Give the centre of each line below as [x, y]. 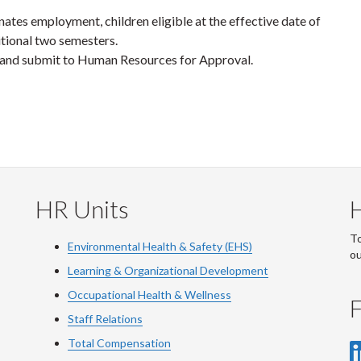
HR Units [82, 209]
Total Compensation [119, 343]
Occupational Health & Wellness [149, 295]
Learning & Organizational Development [168, 270]
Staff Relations [105, 319]
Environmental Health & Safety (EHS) [160, 246]
